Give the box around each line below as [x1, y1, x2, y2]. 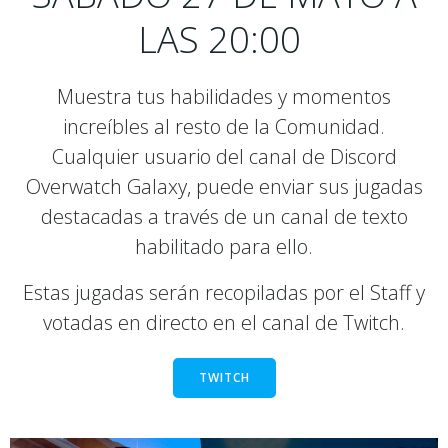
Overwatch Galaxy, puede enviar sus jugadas [25, 173, 423, 200]
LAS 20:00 [138, 15, 310, 64]
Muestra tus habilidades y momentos [57, 83, 391, 110]
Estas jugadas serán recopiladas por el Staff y [23, 279, 425, 306]
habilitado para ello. [135, 233, 313, 260]
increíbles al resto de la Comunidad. [63, 113, 385, 140]
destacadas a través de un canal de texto [40, 203, 408, 230]
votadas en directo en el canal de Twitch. [43, 309, 405, 336]
